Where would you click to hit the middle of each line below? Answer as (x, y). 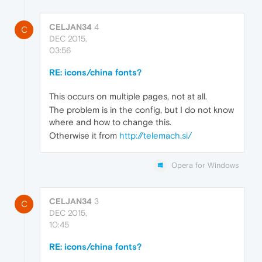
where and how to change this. (110, 122)
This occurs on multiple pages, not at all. (128, 96)
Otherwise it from (84, 136)
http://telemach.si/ (156, 136)
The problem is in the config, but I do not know (142, 110)
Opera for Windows (205, 166)
